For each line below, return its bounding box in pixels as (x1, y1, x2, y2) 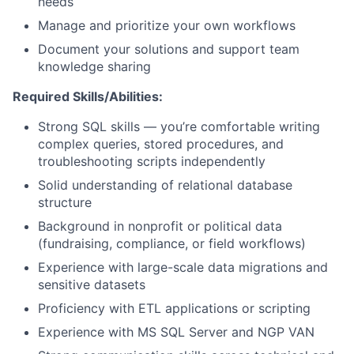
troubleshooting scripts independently (38, 153, 265, 169)
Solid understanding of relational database (38, 176, 292, 193)
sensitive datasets (38, 276, 145, 292)
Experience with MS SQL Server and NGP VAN (38, 323, 314, 340)
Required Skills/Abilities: (13, 88, 163, 104)
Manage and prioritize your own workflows (38, 17, 296, 33)
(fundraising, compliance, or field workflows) (38, 235, 306, 251)
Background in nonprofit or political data (38, 217, 282, 234)
